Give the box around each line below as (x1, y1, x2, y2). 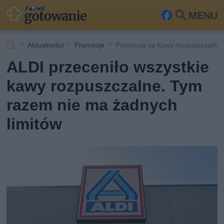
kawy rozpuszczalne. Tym (6, 76, 202, 95)
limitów (6, 114, 62, 133)
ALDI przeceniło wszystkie (6, 57, 209, 76)
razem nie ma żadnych (6, 95, 178, 114)
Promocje (74, 40, 105, 49)
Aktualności (27, 40, 64, 49)
